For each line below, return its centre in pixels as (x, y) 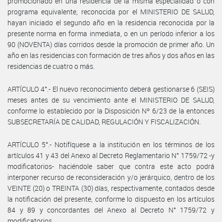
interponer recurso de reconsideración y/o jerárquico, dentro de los (111, 177)
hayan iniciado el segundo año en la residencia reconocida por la (111, 22)
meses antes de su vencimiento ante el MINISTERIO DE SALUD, (111, 100)
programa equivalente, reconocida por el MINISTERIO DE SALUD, (111, 11)
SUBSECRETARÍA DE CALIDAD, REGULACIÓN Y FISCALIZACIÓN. (104, 121)
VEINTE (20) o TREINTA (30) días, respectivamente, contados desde (111, 188)
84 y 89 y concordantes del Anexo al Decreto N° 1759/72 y (111, 210)
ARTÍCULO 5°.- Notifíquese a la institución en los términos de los (111, 144)
